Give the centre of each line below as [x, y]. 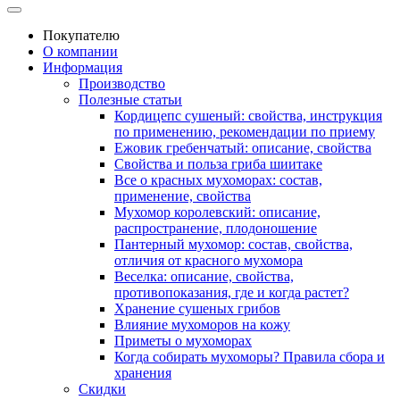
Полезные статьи [130, 99]
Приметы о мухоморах [183, 340]
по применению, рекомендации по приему [245, 131]
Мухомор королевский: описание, [217, 212]
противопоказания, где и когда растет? [232, 292]
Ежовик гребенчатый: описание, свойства [243, 147]
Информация [83, 67]
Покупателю [81, 35]
